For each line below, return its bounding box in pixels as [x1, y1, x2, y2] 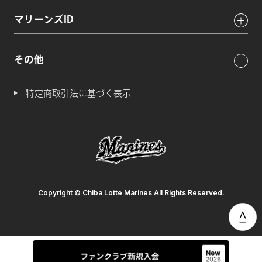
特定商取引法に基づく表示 [26, 88, 131, 98]
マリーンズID [14, 13, 74, 24]
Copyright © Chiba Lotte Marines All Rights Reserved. [37, 188, 225, 198]
